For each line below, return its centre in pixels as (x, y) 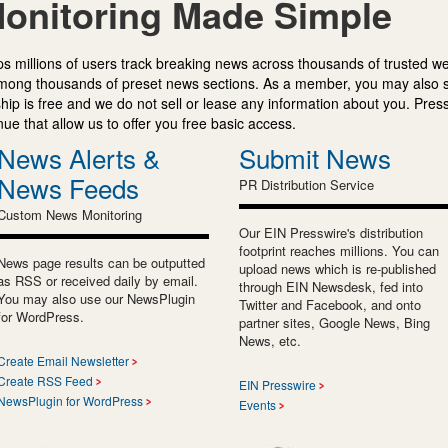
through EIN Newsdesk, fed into (331, 286)
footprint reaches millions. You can (339, 250)
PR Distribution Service (306, 184)
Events (257, 404)
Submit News (315, 157)
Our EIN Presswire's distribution (331, 232)
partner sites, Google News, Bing (334, 322)
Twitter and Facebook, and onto (330, 304)
